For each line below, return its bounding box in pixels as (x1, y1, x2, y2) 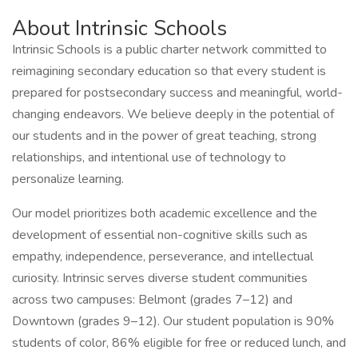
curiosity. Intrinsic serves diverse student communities (12, 269, 308, 287)
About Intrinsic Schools (12, 14, 227, 42)
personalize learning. (12, 170, 124, 188)
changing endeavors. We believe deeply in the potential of (12, 105, 334, 123)
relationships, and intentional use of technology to (12, 149, 286, 166)
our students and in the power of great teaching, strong (12, 127, 316, 145)
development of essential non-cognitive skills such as (12, 226, 308, 244)
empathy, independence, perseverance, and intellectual (12, 248, 313, 265)
